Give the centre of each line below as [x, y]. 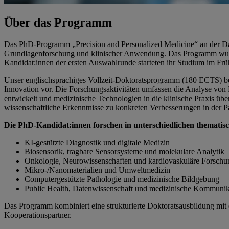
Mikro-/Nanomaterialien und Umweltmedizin [97, 170]
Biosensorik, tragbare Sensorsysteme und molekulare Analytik [124, 151]
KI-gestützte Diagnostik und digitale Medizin [97, 142]
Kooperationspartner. [38, 215]
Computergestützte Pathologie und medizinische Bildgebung [122, 179]
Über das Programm [58, 22]
